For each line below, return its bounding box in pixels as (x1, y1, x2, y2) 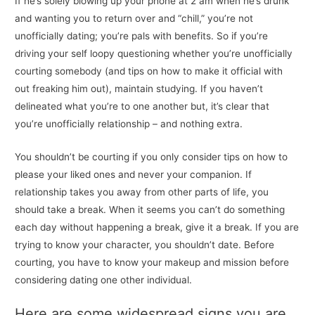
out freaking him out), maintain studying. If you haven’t (15, 82, 264, 94)
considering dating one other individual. (15, 274, 193, 285)
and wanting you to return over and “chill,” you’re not (15, 12, 254, 24)
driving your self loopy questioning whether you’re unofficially (15, 47, 293, 59)
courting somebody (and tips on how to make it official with (15, 65, 283, 77)
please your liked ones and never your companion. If (15, 168, 252, 180)
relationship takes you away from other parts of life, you (15, 186, 269, 198)
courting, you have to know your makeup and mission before (15, 256, 290, 268)
